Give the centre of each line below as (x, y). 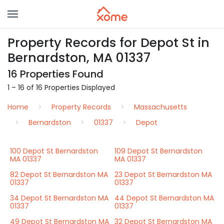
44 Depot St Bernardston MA (164, 198)
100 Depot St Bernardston (54, 151)
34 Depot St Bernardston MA (59, 198)
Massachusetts (160, 107)
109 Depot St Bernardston (158, 151)
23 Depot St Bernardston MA (163, 174)
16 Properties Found (55, 74)
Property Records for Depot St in (108, 43)
